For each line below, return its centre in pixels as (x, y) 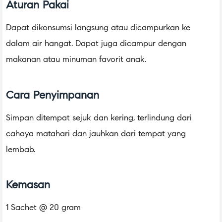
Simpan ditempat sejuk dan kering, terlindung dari (99, 117)
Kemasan (28, 185)
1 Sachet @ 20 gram (43, 208)
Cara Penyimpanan (53, 95)
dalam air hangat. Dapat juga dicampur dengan (96, 44)
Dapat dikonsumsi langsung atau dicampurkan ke (98, 28)
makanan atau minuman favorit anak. (76, 59)
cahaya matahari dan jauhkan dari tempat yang (96, 133)
